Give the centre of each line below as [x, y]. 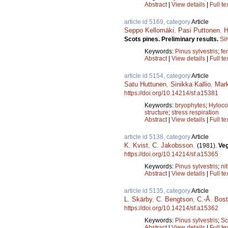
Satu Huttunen [145, 84]
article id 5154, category [158, 76]
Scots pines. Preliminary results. [172, 39]
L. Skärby [138, 199]
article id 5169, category [158, 22]
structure [156, 112]
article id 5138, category [158, 137]
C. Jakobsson [173, 145]
